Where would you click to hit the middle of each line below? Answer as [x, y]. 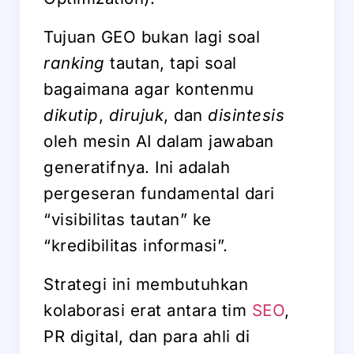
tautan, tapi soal [171, 62]
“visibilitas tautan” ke [128, 219]
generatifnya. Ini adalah [137, 167]
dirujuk [136, 115]
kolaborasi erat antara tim [148, 310]
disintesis [246, 115]
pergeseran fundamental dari [159, 193]
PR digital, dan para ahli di [147, 336]
